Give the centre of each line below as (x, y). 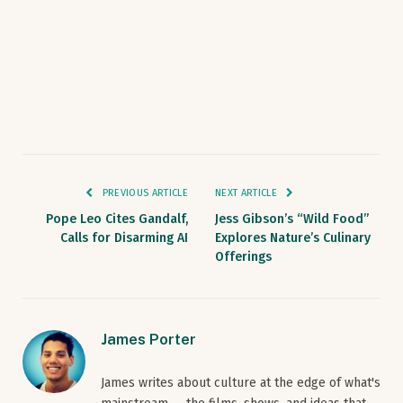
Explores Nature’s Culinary (293, 238)
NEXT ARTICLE (248, 193)
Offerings (243, 257)
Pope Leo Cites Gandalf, (117, 219)
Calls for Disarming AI (124, 238)
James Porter (148, 340)
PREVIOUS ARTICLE (143, 193)
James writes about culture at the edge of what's (241, 383)
